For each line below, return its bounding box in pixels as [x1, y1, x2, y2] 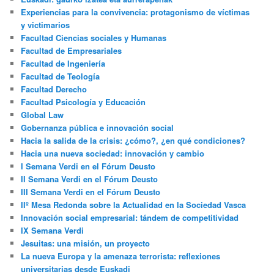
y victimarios [21, 18, 70, 31]
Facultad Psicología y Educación [21, 95, 146, 108]
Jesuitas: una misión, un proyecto [21, 237, 150, 249]
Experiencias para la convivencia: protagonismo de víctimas [21, 6, 250, 18]
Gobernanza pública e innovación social [21, 121, 174, 133]
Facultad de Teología [21, 70, 100, 82]
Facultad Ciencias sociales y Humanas [21, 31, 167, 43]
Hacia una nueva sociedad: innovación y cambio [21, 147, 205, 159]
